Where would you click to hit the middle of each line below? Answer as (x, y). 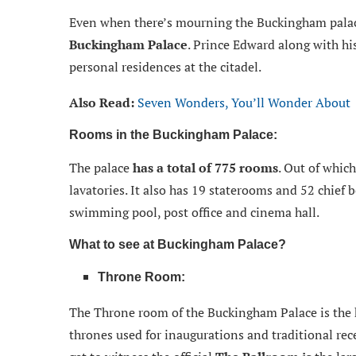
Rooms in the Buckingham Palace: (173, 134)
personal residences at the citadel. (165, 66)
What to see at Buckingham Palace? (178, 244)
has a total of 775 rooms (205, 167)
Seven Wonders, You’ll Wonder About (244, 102)
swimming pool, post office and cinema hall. (194, 212)
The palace (101, 167)
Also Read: (103, 102)
